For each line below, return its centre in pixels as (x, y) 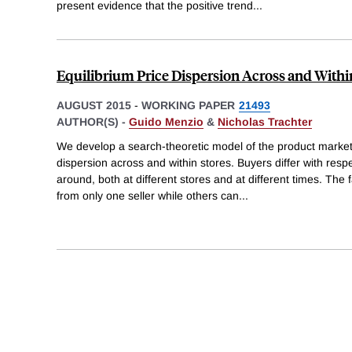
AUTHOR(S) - (93, 121)
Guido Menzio (166, 121)
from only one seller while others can (148, 196)
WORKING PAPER (188, 105)
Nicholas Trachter (265, 121)
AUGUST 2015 (94, 105)
